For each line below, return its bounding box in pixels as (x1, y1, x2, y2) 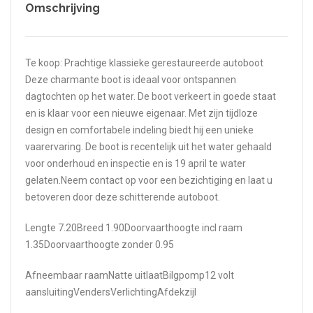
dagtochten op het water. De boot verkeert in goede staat (25, 90, 276, 102)
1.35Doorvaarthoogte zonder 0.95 (25, 238, 174, 250)
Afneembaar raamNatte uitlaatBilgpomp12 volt (25, 269, 234, 281)
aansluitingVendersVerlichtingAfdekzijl (25, 286, 196, 298)
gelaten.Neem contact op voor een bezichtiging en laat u (25, 174, 272, 186)
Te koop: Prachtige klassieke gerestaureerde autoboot (25, 57, 263, 68)
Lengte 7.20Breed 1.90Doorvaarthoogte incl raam (25, 221, 242, 233)
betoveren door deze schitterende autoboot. (25, 191, 220, 203)
